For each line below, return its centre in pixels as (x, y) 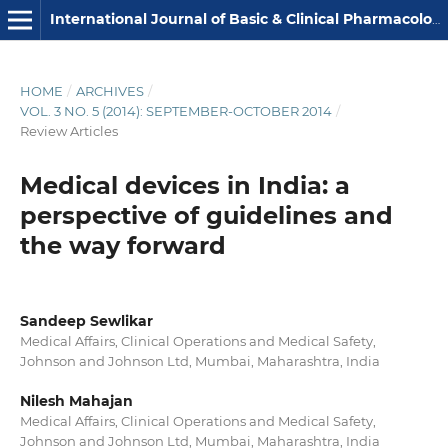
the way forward (122, 245)
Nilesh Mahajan (76, 401)
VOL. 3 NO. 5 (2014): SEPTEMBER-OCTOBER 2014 (175, 110)
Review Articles (68, 130)
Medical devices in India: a (184, 185)
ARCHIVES (109, 90)
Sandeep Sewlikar (86, 320)
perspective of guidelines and (206, 215)
